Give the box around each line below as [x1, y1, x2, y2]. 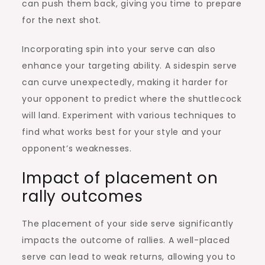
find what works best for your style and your [22, 125, 222, 138]
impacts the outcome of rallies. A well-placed [22, 234, 230, 246]
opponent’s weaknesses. [22, 142, 132, 154]
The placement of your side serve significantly [22, 217, 234, 230]
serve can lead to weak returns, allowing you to [22, 250, 236, 263]
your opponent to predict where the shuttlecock [22, 92, 242, 105]
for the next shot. [22, 14, 102, 26]
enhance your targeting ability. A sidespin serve [22, 59, 238, 72]
